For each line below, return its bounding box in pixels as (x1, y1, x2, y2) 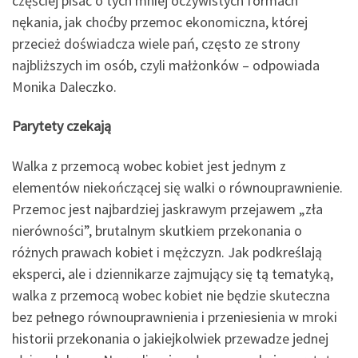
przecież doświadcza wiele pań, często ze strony (12, 34, 300, 53)
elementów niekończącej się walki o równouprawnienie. (12, 177, 343, 197)
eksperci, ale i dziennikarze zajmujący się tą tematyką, (12, 264, 333, 283)
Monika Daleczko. (12, 77, 117, 96)
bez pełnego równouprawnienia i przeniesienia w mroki (12, 307, 337, 326)
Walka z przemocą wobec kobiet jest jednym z (12, 156, 286, 175)
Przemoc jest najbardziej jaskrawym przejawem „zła (12, 199, 323, 218)
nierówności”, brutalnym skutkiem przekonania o (12, 221, 302, 240)
